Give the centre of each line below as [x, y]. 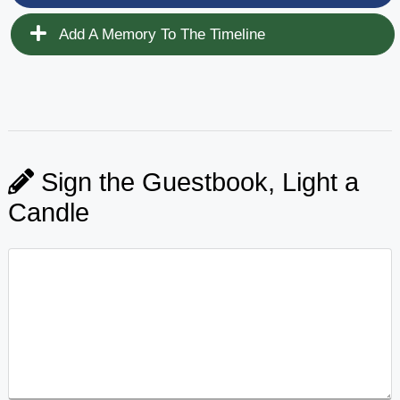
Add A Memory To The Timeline [160, 34]
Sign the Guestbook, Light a [196, 182]
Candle [48, 212]
